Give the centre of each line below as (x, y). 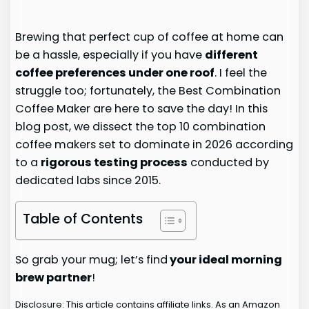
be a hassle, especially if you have (110, 55)
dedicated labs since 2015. (88, 181)
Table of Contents (83, 218)
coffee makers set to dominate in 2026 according (154, 145)
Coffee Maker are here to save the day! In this (142, 109)
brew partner (54, 277)
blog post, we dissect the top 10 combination (141, 127)
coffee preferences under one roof (115, 73)
